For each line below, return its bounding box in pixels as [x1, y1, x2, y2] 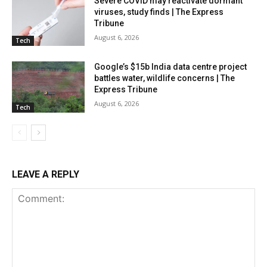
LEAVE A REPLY [12, 169, 79, 181]
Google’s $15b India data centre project [94, 62, 247, 72]
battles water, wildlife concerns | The [94, 73, 235, 83]
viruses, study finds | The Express [94, 7, 224, 17]
